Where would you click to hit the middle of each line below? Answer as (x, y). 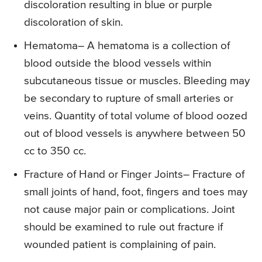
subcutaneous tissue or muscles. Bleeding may (137, 81)
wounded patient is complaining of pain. (120, 245)
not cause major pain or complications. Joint (130, 210)
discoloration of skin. (73, 23)
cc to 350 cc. (55, 151)
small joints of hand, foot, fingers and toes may (136, 192)
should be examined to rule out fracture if (123, 227)
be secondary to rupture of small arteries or (129, 99)
